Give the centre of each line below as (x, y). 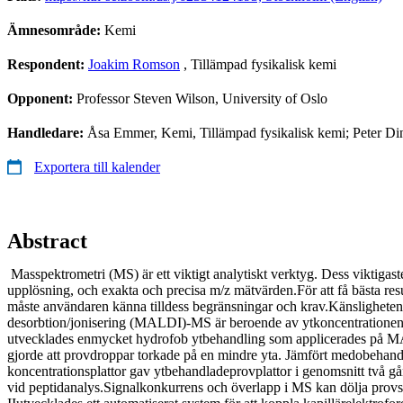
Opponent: (42, 98)
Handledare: (47, 132)
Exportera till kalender (97, 166)
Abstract (47, 241)
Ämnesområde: (56, 30)
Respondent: (48, 64)
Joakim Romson (134, 64)
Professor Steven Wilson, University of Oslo (202, 98)
